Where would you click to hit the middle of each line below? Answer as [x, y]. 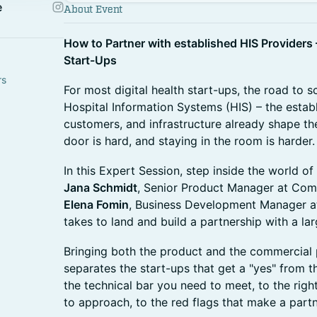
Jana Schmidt [100, 188]
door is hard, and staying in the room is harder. [189, 141]
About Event [93, 10]
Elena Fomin [96, 204]
